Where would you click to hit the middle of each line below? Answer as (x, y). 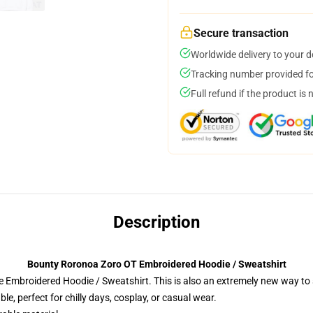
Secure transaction (241, 33)
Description (156, 222)
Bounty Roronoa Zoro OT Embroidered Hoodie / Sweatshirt (156, 264)
